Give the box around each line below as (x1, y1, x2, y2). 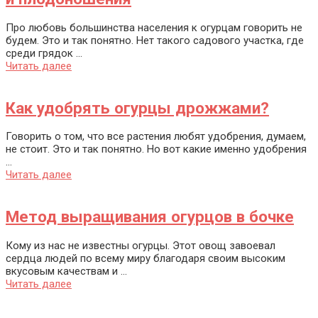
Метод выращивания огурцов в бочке (6, 207, 294, 226)
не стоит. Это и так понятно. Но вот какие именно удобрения (6, 143, 307, 156)
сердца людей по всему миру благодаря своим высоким (6, 251, 285, 265)
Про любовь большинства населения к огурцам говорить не (6, 21, 302, 35)
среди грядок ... (6, 47, 82, 60)
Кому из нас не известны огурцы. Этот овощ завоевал (6, 238, 275, 252)
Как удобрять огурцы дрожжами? (6, 98, 269, 117)
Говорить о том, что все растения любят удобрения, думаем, (6, 130, 306, 143)
